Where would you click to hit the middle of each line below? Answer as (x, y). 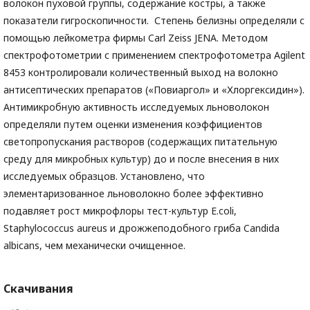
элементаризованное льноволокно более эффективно (134, 194)
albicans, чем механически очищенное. (94, 246)
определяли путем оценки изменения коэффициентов (133, 125)
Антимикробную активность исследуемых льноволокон (136, 107)
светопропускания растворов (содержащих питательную (140, 142)
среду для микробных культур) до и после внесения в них (141, 159)
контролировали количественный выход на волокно (153, 73)
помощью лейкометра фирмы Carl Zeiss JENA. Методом (136, 38)
